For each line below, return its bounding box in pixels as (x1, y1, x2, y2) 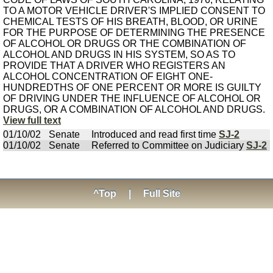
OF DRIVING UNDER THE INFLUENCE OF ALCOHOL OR (3, 93, 261, 104)
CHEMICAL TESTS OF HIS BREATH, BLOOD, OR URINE (3, 16, 258, 27)
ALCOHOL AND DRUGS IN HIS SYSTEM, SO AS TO (3, 49, 235, 60)
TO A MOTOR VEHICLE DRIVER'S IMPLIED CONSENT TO (3, 5, 265, 16)
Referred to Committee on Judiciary (91, 140, 246, 151)
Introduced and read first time (91, 129, 219, 140)
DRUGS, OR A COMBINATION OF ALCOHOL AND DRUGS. (3, 104, 265, 115)
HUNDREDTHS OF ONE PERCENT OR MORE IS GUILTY (3, 82, 261, 93)
